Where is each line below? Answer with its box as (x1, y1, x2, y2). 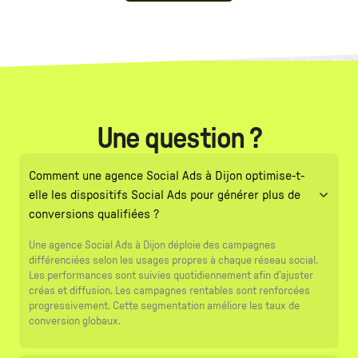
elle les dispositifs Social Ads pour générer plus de (29, 188, 300, 201)
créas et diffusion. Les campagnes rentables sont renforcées (29, 284, 310, 296)
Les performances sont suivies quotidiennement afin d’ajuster (29, 269, 313, 281)
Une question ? (96, 124, 262, 153)
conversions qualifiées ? (29, 207, 159, 221)
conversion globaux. (29, 315, 121, 327)
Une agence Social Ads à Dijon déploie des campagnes (29, 239, 276, 251)
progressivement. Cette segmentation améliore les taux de (29, 300, 300, 312)
